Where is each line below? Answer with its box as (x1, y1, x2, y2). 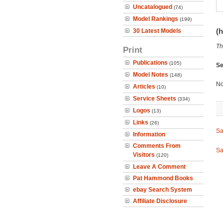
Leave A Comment (133, 163, 186, 170)
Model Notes (133, 71, 168, 78)
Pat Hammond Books (133, 175, 193, 182)
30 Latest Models (133, 27, 181, 34)
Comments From (133, 142, 181, 149)
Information (133, 131, 165, 138)
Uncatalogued (133, 3, 172, 10)
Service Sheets (133, 95, 176, 102)
